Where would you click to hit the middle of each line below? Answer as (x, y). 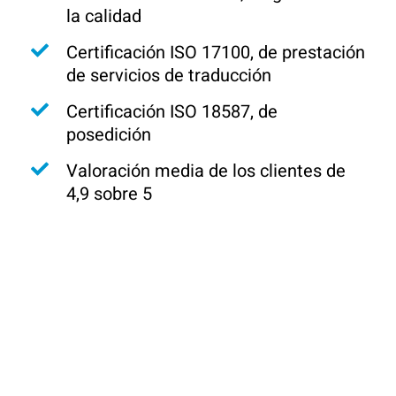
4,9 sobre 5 (109, 194)
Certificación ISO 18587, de (172, 112)
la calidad (104, 17)
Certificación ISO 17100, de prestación (216, 53)
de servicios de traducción (169, 76)
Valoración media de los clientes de (206, 171)
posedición (109, 135)
